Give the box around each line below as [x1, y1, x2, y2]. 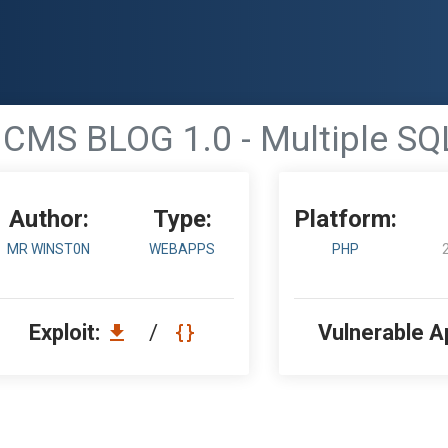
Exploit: [29, 320, 105, 345]
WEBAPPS [149, 241, 216, 257]
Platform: [294, 205, 398, 233]
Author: [8, 205, 89, 233]
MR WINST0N [7, 241, 91, 257]
